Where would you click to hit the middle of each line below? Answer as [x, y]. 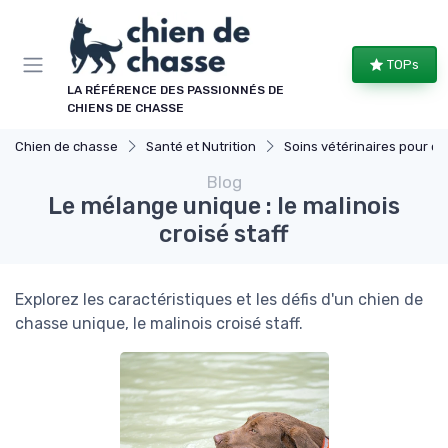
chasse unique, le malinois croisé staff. [159, 323]
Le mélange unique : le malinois [224, 206]
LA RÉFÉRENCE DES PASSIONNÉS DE [175, 90]
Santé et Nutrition [201, 146]
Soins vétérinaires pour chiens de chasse [365, 146]
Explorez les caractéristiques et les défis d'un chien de [219, 299]
